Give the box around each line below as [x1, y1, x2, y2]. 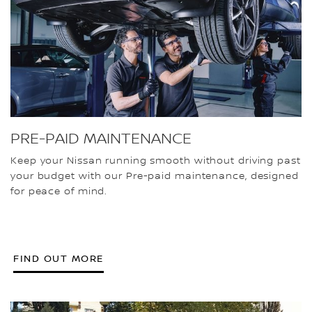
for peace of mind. [10, 185, 108, 197]
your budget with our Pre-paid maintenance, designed [10, 170, 299, 182]
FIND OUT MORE [13, 253, 104, 265]
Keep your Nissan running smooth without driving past [10, 155, 301, 166]
